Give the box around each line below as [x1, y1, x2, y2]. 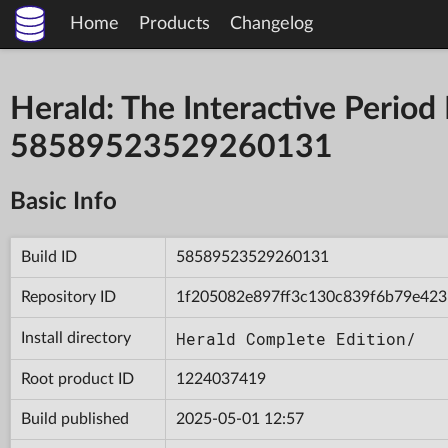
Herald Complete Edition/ [176, 327, 416, 349]
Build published [21, 410, 129, 427]
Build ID [21, 248, 77, 265]
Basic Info [10, 189, 117, 214]
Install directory [21, 329, 131, 346]
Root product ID [21, 370, 134, 387]
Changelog [230, 15, 313, 33]
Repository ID [21, 288, 116, 305]
